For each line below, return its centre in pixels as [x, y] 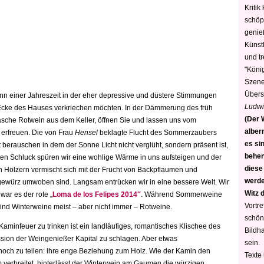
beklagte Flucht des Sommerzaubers [157, 133]
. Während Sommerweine [181, 194]
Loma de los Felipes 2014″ [97, 194]
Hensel [86, 133]
